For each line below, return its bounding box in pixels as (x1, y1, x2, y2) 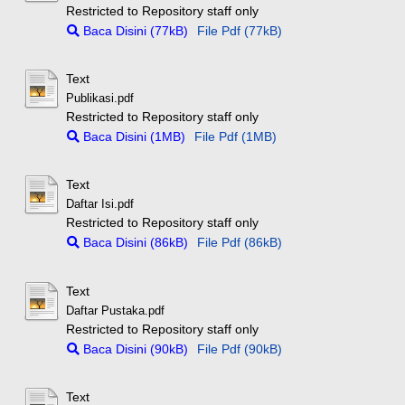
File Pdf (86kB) (197, 235, 283, 250)
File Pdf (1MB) (194, 129, 278, 145)
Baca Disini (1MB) (80, 129, 186, 145)
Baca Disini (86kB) (80, 235, 189, 250)
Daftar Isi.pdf (66, 198, 135, 212)
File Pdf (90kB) (197, 341, 283, 356)
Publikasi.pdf (66, 92, 135, 106)
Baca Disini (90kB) (80, 341, 189, 356)
